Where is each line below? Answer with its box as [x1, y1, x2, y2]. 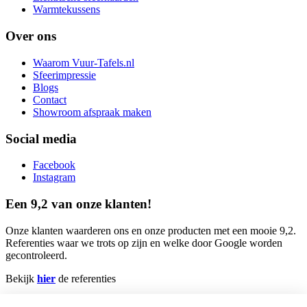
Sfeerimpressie [33, 69, 96, 81]
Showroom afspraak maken [33, 106, 151, 118]
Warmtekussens [33, 3, 100, 16]
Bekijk [5, 272, 37, 284]
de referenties [56, 272, 116, 284]
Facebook [33, 159, 75, 171]
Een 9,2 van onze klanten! [5, 196, 151, 211]
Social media [5, 131, 77, 146]
